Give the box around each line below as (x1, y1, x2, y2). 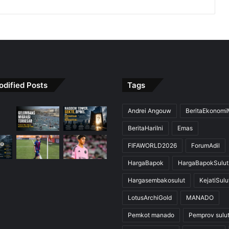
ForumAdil (191, 141, 220, 149)
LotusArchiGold (128, 193, 172, 201)
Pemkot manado (128, 211, 174, 219)
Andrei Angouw (128, 106, 171, 114)
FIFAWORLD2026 (128, 141, 177, 149)
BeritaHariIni (128, 124, 163, 132)
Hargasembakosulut (128, 176, 185, 184)
